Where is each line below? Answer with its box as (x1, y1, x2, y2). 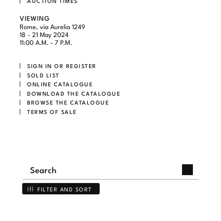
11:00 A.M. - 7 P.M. (20, 37, 72, 46)
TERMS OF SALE (27, 107, 77, 115)
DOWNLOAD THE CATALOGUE (27, 89, 120, 97)
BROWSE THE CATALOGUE (27, 98, 109, 107)
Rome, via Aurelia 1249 (20, 21, 85, 31)
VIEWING (20, 13, 50, 23)
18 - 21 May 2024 (20, 29, 69, 38)
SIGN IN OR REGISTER (27, 62, 97, 70)
